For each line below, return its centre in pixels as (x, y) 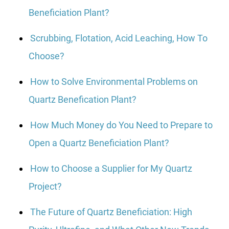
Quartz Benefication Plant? (83, 99)
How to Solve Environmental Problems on (114, 81)
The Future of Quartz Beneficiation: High (111, 212)
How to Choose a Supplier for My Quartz (111, 168)
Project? (45, 186)
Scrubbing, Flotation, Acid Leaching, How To (119, 38)
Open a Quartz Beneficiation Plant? (99, 143)
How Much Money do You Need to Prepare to (121, 125)
